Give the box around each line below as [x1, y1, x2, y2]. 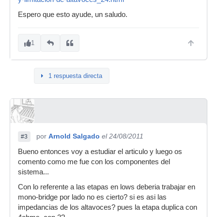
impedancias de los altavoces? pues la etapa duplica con [18, 203, 197, 211]
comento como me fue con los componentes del [18, 158, 170, 166]
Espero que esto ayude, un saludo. [18, 11, 127, 18]
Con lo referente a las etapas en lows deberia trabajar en [18, 183, 195, 191]
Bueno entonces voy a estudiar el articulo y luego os [18, 148, 182, 155]
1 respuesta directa [48, 72, 102, 79]
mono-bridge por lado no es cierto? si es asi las [18, 193, 167, 201]
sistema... [18, 168, 49, 176]
